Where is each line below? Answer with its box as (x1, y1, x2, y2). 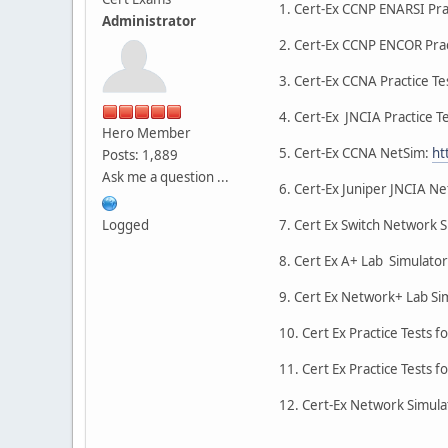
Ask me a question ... (102, 167, 229, 186)
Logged (102, 215, 149, 234)
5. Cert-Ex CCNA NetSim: (279, 143, 432, 162)
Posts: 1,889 (102, 145, 178, 164)
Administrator (102, 11, 196, 30)
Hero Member (102, 123, 191, 142)
